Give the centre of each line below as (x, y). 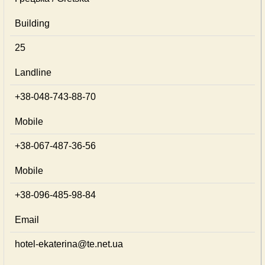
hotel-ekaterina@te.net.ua (69, 244)
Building (32, 23)
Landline (33, 72)
